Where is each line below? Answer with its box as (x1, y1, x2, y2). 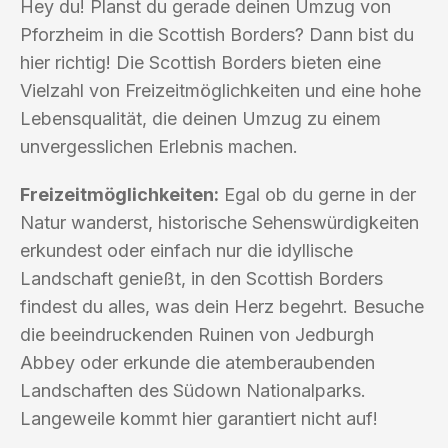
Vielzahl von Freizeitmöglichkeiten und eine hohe (20, 79, 421, 101)
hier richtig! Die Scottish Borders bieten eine (20, 51, 381, 73)
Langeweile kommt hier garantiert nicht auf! (20, 407, 378, 429)
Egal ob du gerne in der (219, 183, 416, 205)
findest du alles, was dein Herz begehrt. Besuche (20, 295, 424, 317)
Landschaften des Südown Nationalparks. (20, 379, 366, 401)
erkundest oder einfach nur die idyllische (20, 239, 353, 261)
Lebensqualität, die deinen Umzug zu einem (20, 107, 381, 129)
